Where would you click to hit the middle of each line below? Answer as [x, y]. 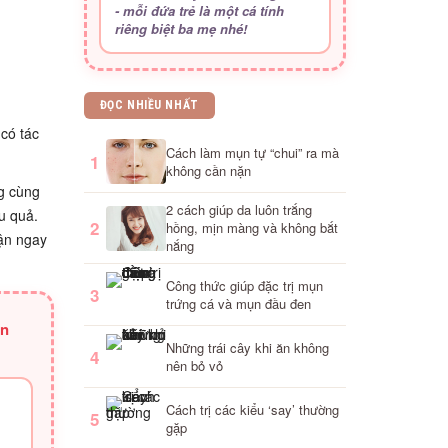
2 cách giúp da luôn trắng [238, 209]
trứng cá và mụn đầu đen [238, 303]
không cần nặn [208, 170]
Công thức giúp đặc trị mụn [244, 285]
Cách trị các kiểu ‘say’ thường [252, 409]
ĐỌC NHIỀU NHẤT [149, 105]
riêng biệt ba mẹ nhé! [180, 28]
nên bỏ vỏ [194, 365]
